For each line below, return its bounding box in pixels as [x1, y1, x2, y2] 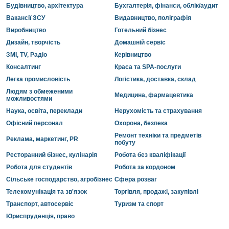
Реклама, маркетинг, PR [6, 135, 78, 143]
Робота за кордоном [114, 164, 175, 171]
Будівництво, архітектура [6, 2, 83, 9]
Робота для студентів [6, 164, 72, 171]
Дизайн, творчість [6, 39, 60, 46]
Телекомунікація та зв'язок [6, 188, 87, 195]
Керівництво [114, 51, 151, 58]
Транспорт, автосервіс [6, 200, 74, 208]
